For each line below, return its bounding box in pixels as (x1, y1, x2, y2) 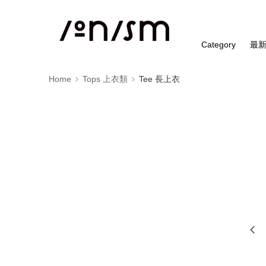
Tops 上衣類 (83, 74, 128, 84)
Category (201, 40, 236, 49)
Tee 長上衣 (139, 74, 180, 84)
